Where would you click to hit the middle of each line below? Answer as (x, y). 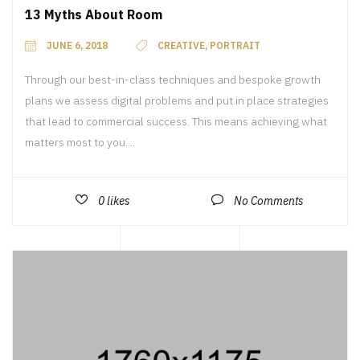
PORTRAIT (235, 46)
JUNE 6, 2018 (77, 46)
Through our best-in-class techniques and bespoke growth (173, 80)
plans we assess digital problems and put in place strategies (177, 101)
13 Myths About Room (94, 14)
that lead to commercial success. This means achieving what (176, 122)
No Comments (269, 201)
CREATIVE (181, 46)
